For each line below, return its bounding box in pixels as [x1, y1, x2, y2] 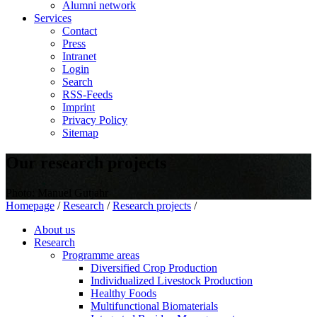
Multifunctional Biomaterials [91, 299, 218, 312]
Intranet [62, 50, 96, 62]
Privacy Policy [62, 114, 127, 126]
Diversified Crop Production [91, 261, 217, 274]
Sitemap [62, 127, 98, 139]
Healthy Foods [91, 287, 156, 299]
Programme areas [62, 248, 139, 261]
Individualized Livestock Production [91, 274, 253, 287]
